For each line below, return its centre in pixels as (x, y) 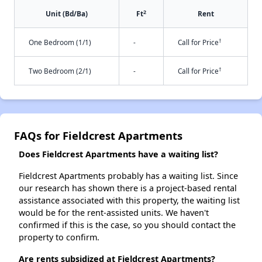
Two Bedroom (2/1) (60, 71)
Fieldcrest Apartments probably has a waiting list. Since (128, 176)
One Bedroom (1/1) (60, 42)
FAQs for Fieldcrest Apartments (98, 136)
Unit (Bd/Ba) (67, 14)
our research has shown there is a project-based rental (128, 188)
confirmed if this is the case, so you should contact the (127, 225)
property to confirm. (59, 237)
